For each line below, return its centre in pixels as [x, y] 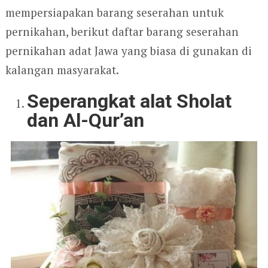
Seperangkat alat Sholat [130, 101]
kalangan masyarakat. [62, 70]
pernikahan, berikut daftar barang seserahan [122, 32]
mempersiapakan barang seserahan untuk [114, 13]
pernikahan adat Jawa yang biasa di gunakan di [128, 51]
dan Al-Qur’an [86, 121]
